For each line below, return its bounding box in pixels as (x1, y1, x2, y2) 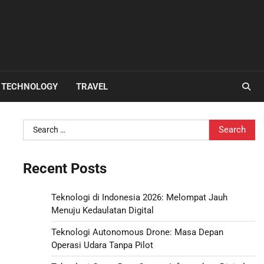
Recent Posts (22, 160, 107, 177)
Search (22, 120, 51, 131)
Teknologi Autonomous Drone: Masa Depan (51, 226, 223, 237)
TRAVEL (76, 81, 108, 92)
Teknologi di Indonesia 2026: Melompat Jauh (51, 192, 227, 203)
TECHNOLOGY (1, 81, 58, 92)
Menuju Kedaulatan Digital (51, 204, 154, 216)
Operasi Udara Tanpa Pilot (51, 239, 153, 250)
